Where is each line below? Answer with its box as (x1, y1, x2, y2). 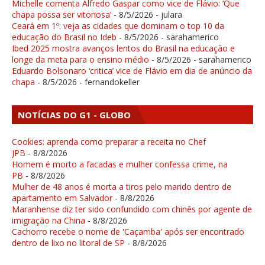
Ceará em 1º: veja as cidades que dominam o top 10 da (12, 20, 224, 32)
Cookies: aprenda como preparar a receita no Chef (12, 136, 206, 148)
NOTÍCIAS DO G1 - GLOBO (18, 109, 131, 121)
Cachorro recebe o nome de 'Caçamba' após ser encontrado (12, 226, 244, 238)
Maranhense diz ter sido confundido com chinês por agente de (12, 203, 252, 215)
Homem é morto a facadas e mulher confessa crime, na (12, 159, 228, 170)
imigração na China (12, 215, 85, 227)
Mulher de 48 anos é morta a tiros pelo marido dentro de (12, 181, 231, 193)
